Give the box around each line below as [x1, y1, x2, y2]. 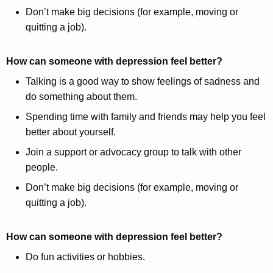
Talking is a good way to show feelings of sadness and [26, 76, 260, 87]
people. [26, 162, 63, 173]
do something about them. [26, 91, 140, 102]
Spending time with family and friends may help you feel [26, 112, 266, 122]
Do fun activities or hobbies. [26, 252, 145, 263]
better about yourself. [26, 127, 123, 138]
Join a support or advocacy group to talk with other [26, 147, 241, 158]
